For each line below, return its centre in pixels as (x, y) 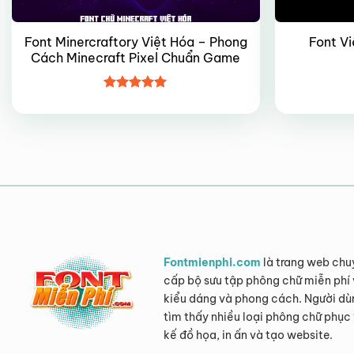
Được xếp (130, 101)
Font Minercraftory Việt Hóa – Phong (136, 41)
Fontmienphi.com (212, 262)
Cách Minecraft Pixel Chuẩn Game (136, 57)
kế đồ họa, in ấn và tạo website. (248, 335)
